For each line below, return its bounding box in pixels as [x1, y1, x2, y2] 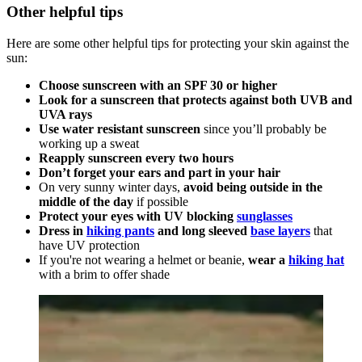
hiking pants [86, 224, 154, 238]
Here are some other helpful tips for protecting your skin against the [6, 36, 349, 51]
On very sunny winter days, [39, 180, 183, 195]
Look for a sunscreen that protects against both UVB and [39, 93, 352, 107]
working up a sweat [39, 137, 139, 151]
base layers [250, 224, 310, 238]
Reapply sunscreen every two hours [39, 151, 234, 166]
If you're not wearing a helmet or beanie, [39, 253, 248, 267]
